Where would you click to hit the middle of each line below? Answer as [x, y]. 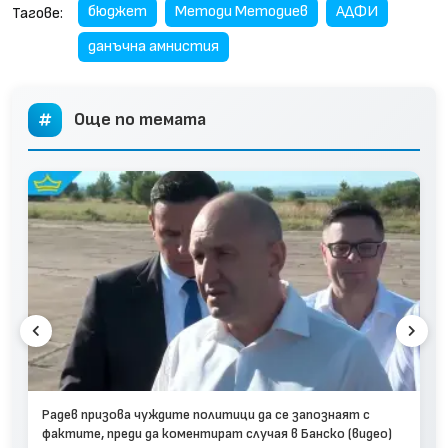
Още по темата [140, 119]
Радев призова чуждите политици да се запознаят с [206, 414]
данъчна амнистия [153, 46]
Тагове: [37, 13]
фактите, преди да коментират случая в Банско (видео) [217, 433]
